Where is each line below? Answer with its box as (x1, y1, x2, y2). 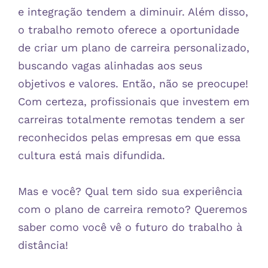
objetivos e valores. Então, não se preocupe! (18, 77, 248, 90)
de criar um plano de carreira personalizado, (18, 41, 249, 54)
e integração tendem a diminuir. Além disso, (18, 5, 248, 18)
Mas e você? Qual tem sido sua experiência (18, 184, 242, 197)
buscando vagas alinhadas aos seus (18, 59, 202, 72)
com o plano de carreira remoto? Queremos (18, 202, 247, 215)
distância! (18, 238, 68, 251)
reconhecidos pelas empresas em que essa (18, 130, 240, 144)
